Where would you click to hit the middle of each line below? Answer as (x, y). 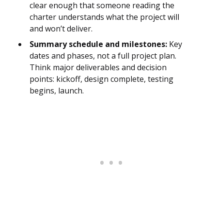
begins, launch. (57, 91)
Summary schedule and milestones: (98, 44)
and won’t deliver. (61, 29)
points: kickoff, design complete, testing (101, 79)
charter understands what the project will (104, 17)
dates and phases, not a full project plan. (103, 56)
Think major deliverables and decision (98, 68)
